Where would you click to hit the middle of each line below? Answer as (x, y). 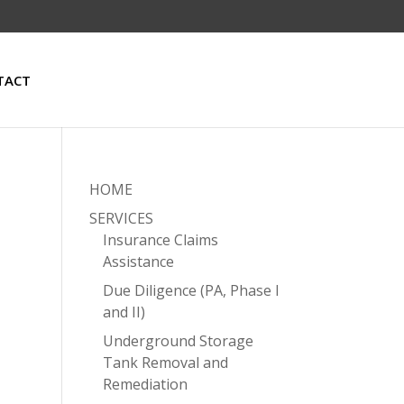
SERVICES (121, 218)
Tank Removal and (165, 363)
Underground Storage (178, 341)
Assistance (138, 262)
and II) (124, 312)
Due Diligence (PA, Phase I (191, 290)
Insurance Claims (160, 240)
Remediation (145, 384)
